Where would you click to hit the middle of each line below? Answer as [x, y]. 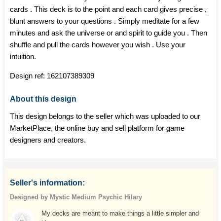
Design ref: [28, 76]
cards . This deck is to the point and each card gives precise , [108, 9]
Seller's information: [47, 183]
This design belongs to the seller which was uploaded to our [105, 116]
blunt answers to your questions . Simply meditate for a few [105, 21]
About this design [43, 99]
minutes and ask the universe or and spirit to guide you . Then [109, 33]
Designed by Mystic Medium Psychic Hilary [76, 197]
